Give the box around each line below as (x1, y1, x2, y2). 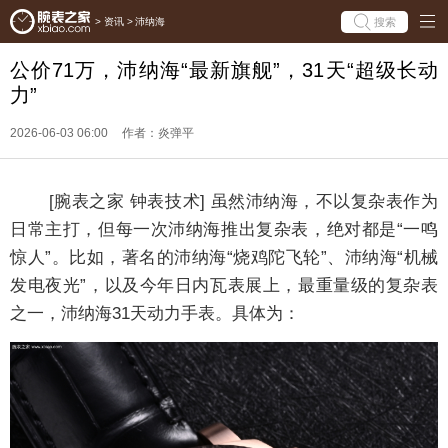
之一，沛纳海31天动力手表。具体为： (10, 304, 300, 323)
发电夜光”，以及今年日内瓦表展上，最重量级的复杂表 (10, 276, 438, 295)
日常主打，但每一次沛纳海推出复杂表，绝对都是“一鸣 (10, 220, 438, 239)
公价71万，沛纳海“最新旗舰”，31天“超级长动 (10, 59, 438, 81)
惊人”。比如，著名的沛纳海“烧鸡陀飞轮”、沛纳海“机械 (10, 248, 438, 267)
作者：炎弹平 (122, 126, 194, 140)
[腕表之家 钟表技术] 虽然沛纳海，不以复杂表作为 (10, 192, 438, 211)
